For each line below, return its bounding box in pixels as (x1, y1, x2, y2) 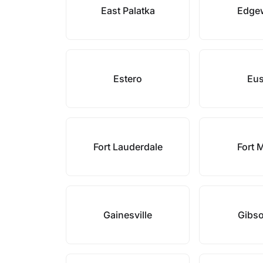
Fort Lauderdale (93, 141, 163, 153)
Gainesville (103, 209, 153, 221)
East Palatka (100, 5, 155, 16)
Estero (113, 73, 143, 85)
